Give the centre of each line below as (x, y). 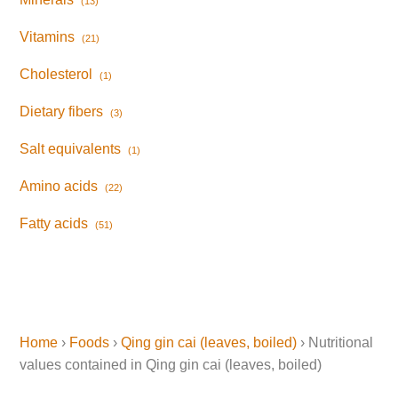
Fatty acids (54, 224)
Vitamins (48, 37)
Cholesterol (56, 75)
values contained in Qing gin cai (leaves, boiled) (171, 365)
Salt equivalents (71, 149)
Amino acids (59, 187)
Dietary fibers (62, 112)
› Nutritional (335, 343)
